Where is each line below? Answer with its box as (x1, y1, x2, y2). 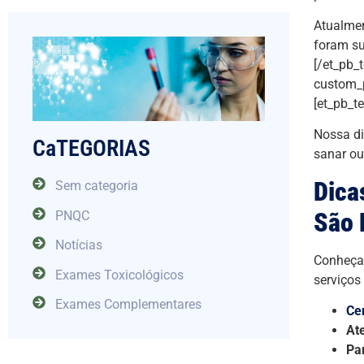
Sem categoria (55, 178, 138, 194)
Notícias (55, 237, 102, 253)
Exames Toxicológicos (55, 266, 184, 283)
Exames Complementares (55, 297, 201, 313)
